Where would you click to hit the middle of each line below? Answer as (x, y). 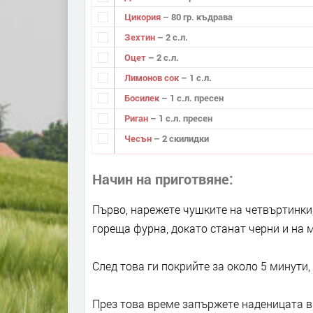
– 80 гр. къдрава (197, 16)
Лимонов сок (152, 78)
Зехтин (140, 37)
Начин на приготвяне (161, 179)
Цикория (143, 16)
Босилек (143, 98)
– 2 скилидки (181, 139)
